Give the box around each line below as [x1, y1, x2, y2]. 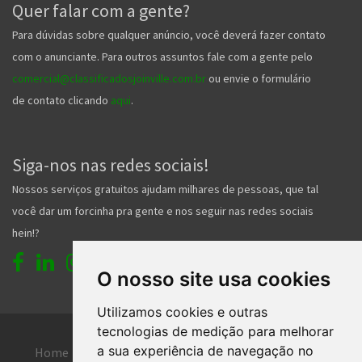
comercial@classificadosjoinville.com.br [12, 70, 206, 86]
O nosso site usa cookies [96, 267, 330, 291]
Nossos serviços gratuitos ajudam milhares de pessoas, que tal [12, 181, 318, 196]
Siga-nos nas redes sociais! [12, 153, 209, 176]
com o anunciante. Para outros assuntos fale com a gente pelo [12, 48, 313, 64]
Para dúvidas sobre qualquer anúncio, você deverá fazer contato [12, 27, 326, 42]
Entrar [117, 343, 154, 360]
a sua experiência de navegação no [96, 342, 314, 359]
